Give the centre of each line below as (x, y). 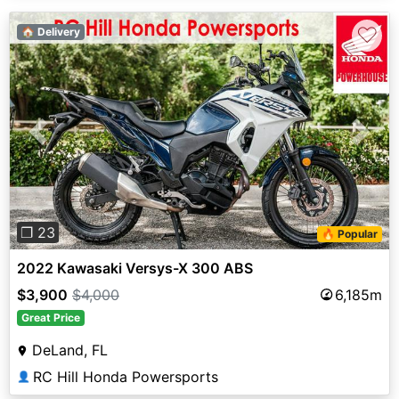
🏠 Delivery (50, 32)
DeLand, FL (70, 350)
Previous (67, 142)
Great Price (50, 317)
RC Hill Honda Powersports (126, 376)
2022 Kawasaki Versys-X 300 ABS (135, 268)
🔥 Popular (350, 233)
